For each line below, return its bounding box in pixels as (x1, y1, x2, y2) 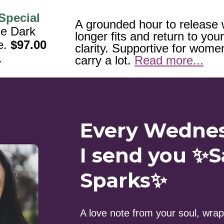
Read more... (134, 53, 204, 67)
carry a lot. (75, 53, 135, 67)
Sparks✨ (79, 168, 167, 193)
